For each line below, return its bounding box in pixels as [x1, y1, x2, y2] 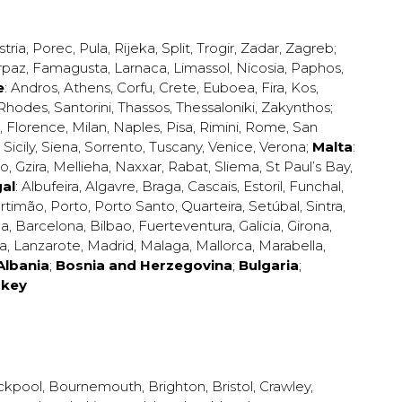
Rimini [199, 118, 239, 135]
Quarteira [181, 197, 242, 214]
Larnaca [114, 59, 167, 76]
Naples [113, 118, 160, 135]
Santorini [54, 99, 111, 116]
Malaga [140, 237, 189, 254]
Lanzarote [13, 237, 81, 254]
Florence [6, 118, 66, 135]
